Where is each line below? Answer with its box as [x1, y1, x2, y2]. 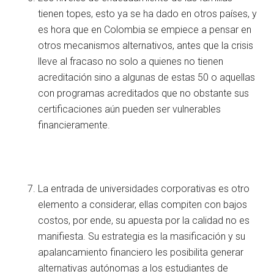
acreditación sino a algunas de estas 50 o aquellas [38, 71, 256, 83]
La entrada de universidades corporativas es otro [38, 182, 250, 194]
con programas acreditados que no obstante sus [38, 87, 250, 99]
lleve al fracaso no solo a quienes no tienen [38, 55, 224, 67]
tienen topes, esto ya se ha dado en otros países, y [38, 7, 257, 20]
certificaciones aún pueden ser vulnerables [38, 103, 221, 115]
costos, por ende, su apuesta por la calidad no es [38, 214, 250, 226]
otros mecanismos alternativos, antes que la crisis [38, 39, 254, 51]
